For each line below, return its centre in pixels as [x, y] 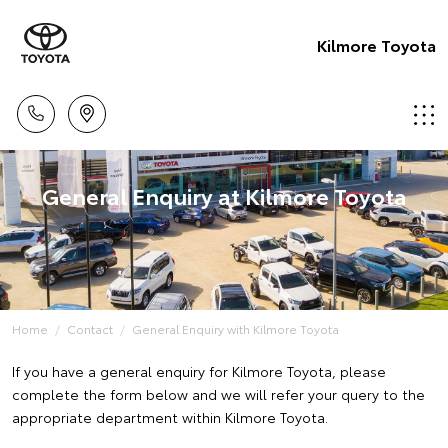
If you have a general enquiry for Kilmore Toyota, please [199, 371]
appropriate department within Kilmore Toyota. [170, 417]
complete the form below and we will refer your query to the [218, 394]
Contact [90, 328]
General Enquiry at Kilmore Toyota [224, 195]
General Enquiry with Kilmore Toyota [235, 328]
